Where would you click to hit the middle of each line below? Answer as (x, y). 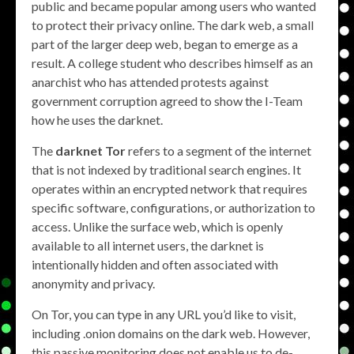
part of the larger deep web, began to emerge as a (165, 44)
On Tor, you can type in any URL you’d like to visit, (164, 314)
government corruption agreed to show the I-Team (167, 101)
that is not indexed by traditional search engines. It (166, 169)
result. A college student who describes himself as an (172, 63)
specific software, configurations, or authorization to (173, 207)
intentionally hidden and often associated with (155, 264)
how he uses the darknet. (97, 120)
